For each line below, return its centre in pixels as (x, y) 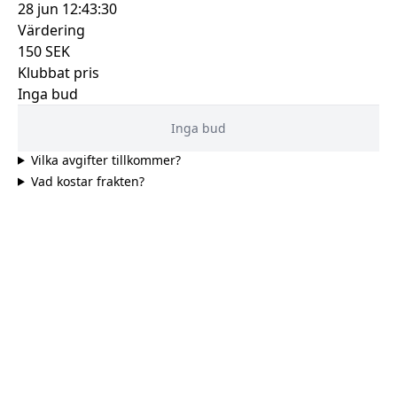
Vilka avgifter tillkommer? (105, 160)
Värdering (51, 30)
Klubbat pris (58, 72)
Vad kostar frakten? (87, 181)
